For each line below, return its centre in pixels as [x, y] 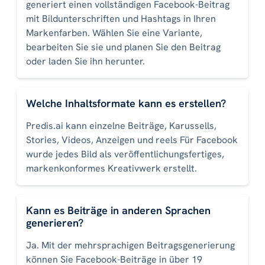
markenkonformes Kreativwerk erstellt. [112, 169]
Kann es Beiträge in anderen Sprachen [118, 211]
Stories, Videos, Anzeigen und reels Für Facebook [132, 140]
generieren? [55, 223]
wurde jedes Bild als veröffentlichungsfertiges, [125, 154]
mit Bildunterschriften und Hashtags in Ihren [121, 19]
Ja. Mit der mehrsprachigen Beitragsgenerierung [130, 245]
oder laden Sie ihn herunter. [85, 62]
